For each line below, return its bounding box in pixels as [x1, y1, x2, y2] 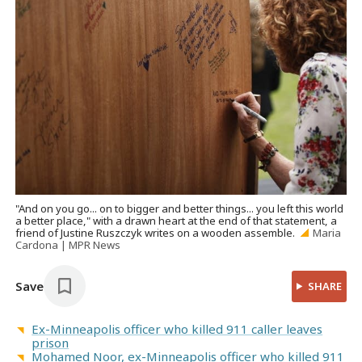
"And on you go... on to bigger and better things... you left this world [15, 201, 344, 217]
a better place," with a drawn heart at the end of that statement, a [15, 213, 338, 229]
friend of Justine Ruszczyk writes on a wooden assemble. [15, 225, 296, 241]
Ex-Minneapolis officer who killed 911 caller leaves [32, 321, 323, 338]
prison [32, 335, 69, 351]
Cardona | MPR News [15, 238, 121, 253]
